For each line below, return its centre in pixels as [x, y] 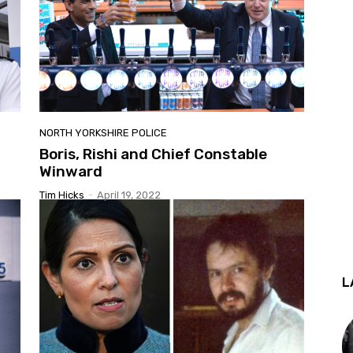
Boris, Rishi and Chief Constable [153, 154]
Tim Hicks [62, 195]
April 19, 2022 [129, 195]
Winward [71, 171]
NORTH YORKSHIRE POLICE [103, 132]
